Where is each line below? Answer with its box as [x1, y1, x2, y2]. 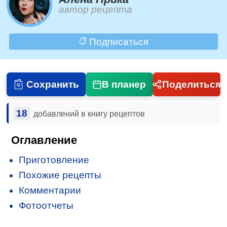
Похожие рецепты [19, 170, 102, 181]
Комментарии [19, 185, 82, 196]
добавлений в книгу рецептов [33, 109, 145, 118]
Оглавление [11, 134, 78, 147]
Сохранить [26, 79, 79, 90]
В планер [102, 79, 146, 90]
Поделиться [162, 79, 221, 90]
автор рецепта [59, 4, 133, 15]
